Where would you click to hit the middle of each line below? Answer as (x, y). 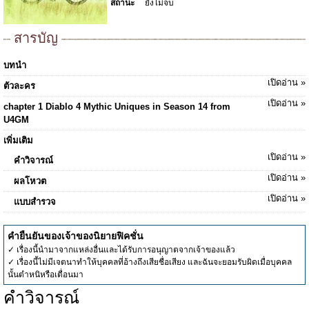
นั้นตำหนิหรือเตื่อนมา (46, 275)
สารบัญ (36, 38)
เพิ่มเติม (18, 140)
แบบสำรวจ (35, 202)
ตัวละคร (19, 86)
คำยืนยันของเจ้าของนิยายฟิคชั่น (76, 236)
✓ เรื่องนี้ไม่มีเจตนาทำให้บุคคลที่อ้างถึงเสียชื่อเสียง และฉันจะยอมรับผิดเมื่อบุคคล (150, 262)
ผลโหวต (30, 181)
